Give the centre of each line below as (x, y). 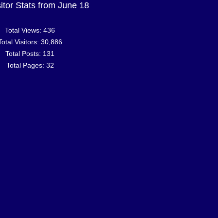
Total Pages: (26, 65)
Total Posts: (24, 53)
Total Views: (24, 30)
